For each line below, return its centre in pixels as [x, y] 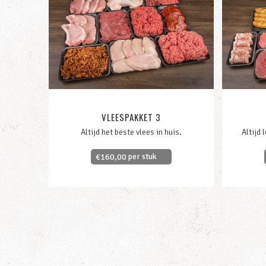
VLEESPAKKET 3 [131, 117]
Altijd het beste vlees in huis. [131, 132]
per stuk [142, 156]
